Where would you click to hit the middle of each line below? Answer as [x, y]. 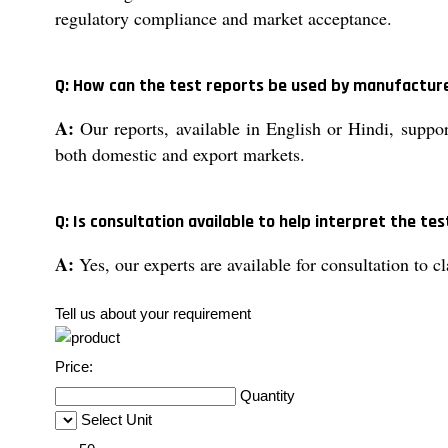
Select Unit [116, 420]
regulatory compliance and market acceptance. [223, 18]
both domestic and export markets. [180, 154]
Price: [74, 367]
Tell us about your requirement [153, 314]
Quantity [267, 396]
